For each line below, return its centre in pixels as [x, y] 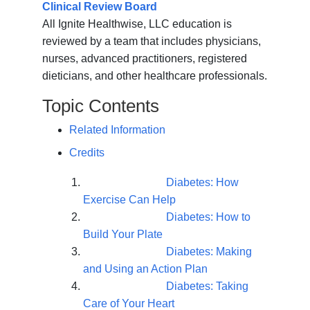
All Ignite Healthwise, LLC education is [137, 24]
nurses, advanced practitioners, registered [145, 59]
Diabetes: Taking [207, 286]
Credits [86, 153]
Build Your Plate [122, 235]
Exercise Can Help [129, 200]
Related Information [117, 130]
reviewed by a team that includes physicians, [152, 42]
